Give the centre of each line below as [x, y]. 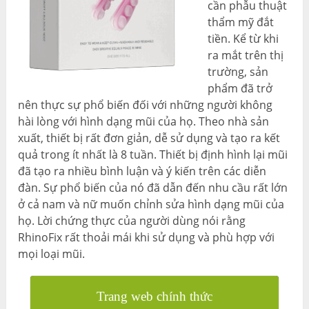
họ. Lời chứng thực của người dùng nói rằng [132, 221]
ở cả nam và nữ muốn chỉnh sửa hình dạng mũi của [151, 205]
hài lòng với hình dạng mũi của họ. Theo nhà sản [144, 122]
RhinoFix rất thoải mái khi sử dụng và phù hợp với [147, 238]
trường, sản [238, 72]
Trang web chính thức [154, 297]
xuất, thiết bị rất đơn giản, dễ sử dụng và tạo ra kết [149, 138]
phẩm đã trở [240, 89]
